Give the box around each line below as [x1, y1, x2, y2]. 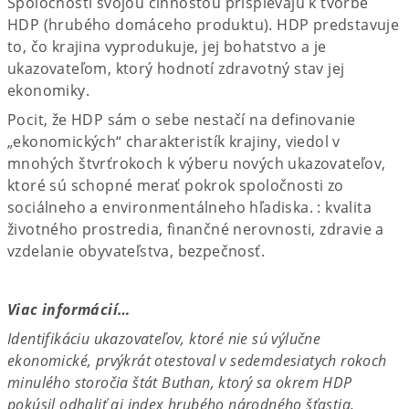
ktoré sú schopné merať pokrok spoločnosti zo [7, 174, 344, 195]
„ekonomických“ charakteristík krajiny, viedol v [7, 131, 341, 152]
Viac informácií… [7, 299, 131, 320]
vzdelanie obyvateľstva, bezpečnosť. [7, 240, 265, 261]
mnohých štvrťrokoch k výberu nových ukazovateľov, [7, 152, 386, 173]
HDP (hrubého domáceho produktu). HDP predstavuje [7, 14, 400, 35]
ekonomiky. [7, 79, 90, 100]
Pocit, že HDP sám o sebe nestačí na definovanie [7, 109, 356, 130]
